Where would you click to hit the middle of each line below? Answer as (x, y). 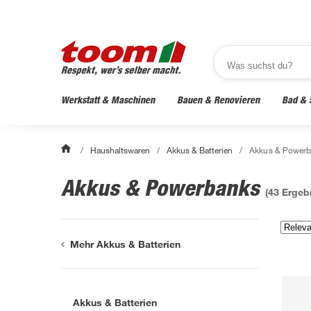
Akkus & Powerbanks (163, 187)
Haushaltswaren (120, 150)
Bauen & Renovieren (218, 100)
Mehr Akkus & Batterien (126, 244)
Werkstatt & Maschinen (108, 100)
